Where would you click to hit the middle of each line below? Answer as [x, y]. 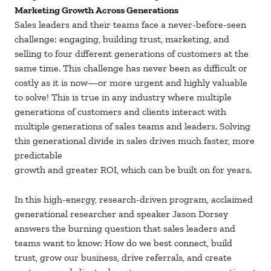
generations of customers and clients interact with [120, 112]
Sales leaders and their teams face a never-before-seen [130, 25]
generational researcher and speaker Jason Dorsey [121, 214]
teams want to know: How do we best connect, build [123, 243]
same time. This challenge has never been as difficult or [131, 68]
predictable [38, 155]
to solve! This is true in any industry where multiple [123, 97]
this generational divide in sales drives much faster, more [135, 141]
